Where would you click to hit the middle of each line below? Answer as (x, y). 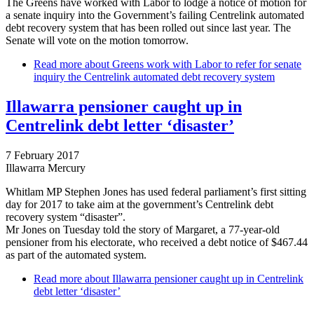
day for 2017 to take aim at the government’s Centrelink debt (139, 204)
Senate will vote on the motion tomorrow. (97, 41)
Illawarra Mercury (46, 168)
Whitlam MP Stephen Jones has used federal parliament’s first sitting (156, 192)
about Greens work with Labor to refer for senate (192, 64)
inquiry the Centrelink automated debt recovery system (154, 77)
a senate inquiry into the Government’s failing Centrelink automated (155, 15)
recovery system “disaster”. (66, 217)
